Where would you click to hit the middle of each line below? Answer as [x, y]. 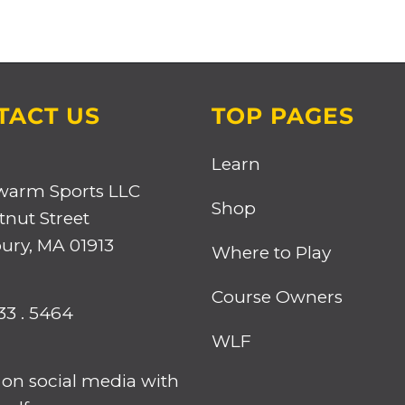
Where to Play [271, 253]
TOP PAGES [283, 116]
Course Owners [277, 297]
